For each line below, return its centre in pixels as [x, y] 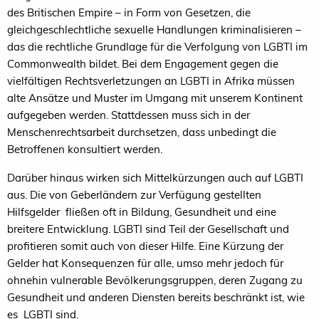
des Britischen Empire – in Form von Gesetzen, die [129, 12]
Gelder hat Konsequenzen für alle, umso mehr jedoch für [145, 263]
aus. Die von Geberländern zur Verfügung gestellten [134, 194]
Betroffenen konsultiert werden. [85, 149]
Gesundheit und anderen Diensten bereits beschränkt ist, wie [156, 297]
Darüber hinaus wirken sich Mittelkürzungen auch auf [141, 177]
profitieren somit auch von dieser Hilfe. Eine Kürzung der [145, 246]
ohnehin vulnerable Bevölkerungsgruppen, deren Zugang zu [155, 280]
